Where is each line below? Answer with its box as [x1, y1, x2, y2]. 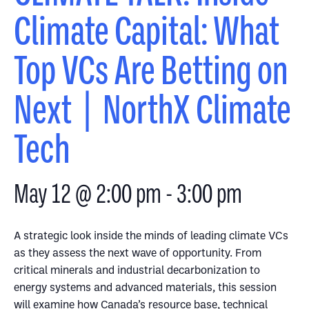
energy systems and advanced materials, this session [14, 280, 277, 294]
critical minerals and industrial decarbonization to [14, 263, 260, 277]
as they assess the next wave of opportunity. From [14, 246, 261, 259]
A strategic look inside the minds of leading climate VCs [14, 228, 288, 242]
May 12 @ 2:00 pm [14, 179, 161, 209]
